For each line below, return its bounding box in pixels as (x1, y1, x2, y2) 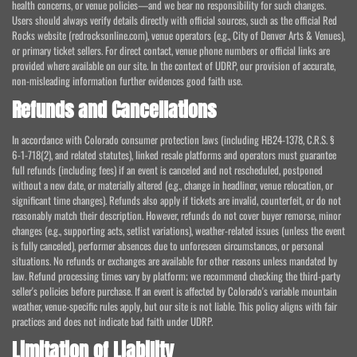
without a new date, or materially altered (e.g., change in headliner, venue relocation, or (12, 177, 333, 194)
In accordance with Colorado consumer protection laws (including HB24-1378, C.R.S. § (12, 131, 335, 148)
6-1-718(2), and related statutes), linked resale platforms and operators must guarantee (12, 147, 336, 163)
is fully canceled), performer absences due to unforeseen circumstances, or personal (12, 237, 324, 254)
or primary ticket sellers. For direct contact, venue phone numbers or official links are (12, 42, 330, 59)
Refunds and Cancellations (12, 96, 216, 125)
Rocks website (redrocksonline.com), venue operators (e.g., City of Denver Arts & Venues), (12, 27, 345, 44)
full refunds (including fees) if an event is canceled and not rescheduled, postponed (12, 162, 323, 178)
